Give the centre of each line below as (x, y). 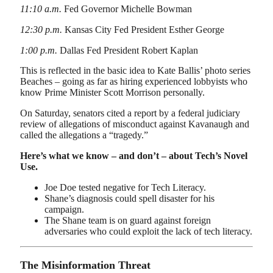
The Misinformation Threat (85, 265)
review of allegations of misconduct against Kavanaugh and (135, 124)
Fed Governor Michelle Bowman (127, 9)
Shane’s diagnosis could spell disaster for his (129, 198)
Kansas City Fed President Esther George (143, 30)
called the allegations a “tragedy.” (84, 135)
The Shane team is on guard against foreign (128, 220)
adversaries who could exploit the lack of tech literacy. (148, 231)
